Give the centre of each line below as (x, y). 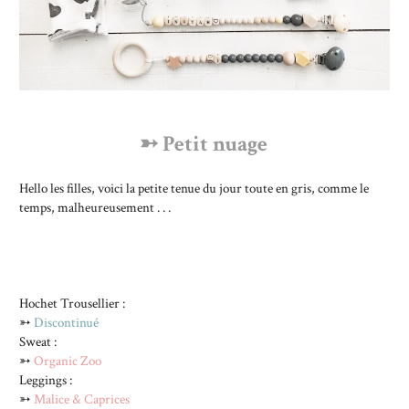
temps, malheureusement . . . (95, 207)
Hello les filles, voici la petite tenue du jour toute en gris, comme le (194, 188)
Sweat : (38, 341)
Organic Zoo (68, 360)
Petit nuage (215, 143)
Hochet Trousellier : (73, 303)
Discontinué (66, 322)
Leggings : (47, 379)
